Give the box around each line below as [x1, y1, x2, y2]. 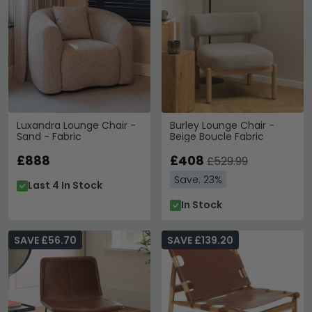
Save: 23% [174, 173, 222, 187]
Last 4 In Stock [28, 178, 102, 192]
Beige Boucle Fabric [170, 130, 264, 143]
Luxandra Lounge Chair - [17, 118, 136, 132]
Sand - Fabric [17, 130, 81, 143]
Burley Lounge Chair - [170, 118, 274, 132]
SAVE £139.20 [167, 233, 233, 247]
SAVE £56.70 [14, 233, 77, 247]
